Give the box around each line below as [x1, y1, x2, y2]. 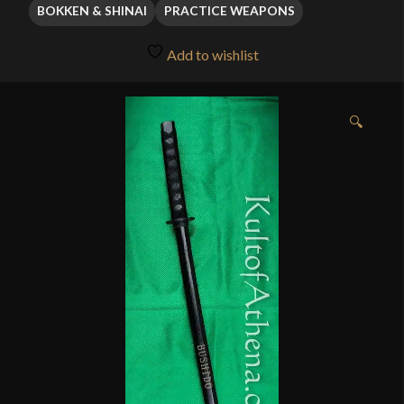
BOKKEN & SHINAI [37, 3, 148, 19]
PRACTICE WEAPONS [163, 3, 295, 19]
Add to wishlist [163, 46, 259, 64]
